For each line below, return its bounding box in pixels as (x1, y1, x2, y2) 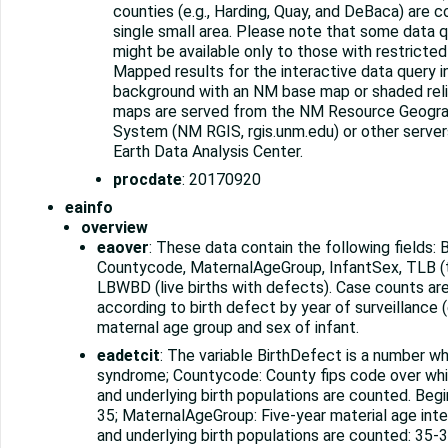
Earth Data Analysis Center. (113, 142, 303, 162)
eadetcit (97, 346, 160, 366)
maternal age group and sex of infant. (97, 318, 359, 338)
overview (81, 218, 148, 238)
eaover (97, 238, 149, 258)
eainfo (65, 198, 113, 218)
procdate (113, 170, 182, 190)
